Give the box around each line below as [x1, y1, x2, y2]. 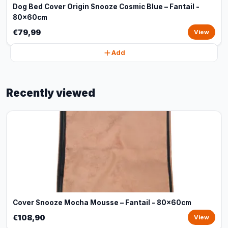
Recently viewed [6, 87, 95, 99]
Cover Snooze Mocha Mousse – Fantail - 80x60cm [13, 198, 191, 207]
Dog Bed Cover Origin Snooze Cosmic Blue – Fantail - [13, 3, 199, 11]
